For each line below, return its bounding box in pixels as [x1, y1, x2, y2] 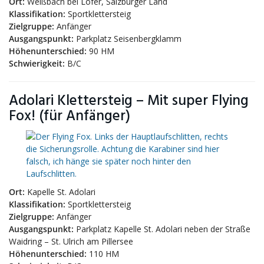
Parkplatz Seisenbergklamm [74, 33, 181, 44]
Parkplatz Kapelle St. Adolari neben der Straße [74, 223, 250, 235]
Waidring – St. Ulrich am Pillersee [9, 236, 133, 247]
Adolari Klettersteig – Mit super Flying [9, 90, 249, 113]
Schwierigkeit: [9, 58, 65, 69]
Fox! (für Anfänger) [9, 105, 130, 128]
